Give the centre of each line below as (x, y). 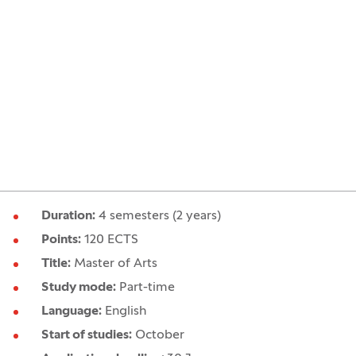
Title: (56, 264)
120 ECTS (109, 240)
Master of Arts (114, 264)
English (124, 311)
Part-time (145, 288)
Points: (61, 240)
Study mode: (78, 288)
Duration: (68, 216)
